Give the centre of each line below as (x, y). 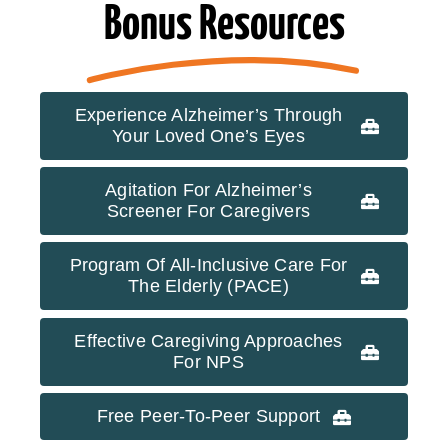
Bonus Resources (224, 26)
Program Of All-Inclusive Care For (208, 265)
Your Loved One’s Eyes (208, 135)
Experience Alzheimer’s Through (208, 114)
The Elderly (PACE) (208, 286)
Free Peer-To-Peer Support (208, 416)
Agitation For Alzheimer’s (208, 190)
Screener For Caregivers (208, 211)
